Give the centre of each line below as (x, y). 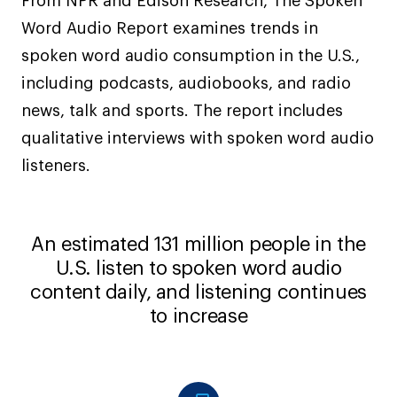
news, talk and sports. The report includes (182, 111)
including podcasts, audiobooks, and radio (186, 83)
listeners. (56, 166)
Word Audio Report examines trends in (170, 28)
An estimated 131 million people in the (198, 245)
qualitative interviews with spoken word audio (198, 138)
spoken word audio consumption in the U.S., (191, 56)
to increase (198, 316)
